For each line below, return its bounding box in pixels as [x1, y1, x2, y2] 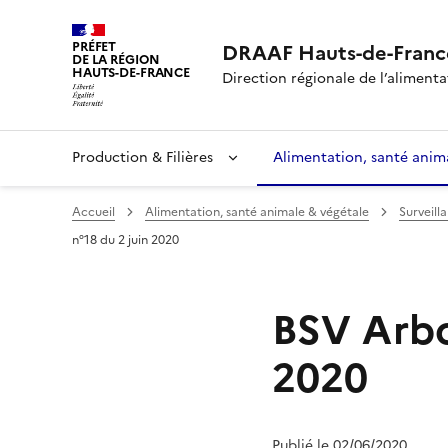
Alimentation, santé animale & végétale [145, 202, 369, 221]
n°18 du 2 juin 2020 [72, 230, 179, 249]
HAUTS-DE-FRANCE [72, 63, 191, 82]
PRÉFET [72, 37, 117, 56]
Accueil [72, 202, 115, 221]
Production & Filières [72, 146, 217, 168]
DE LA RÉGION [72, 50, 160, 69]
